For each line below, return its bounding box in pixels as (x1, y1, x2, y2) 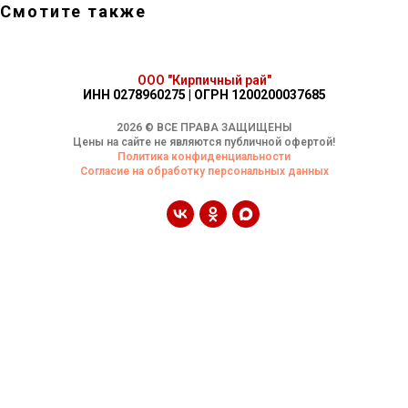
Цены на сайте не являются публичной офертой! (73, 135, 335, 148)
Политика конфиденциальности (117, 149, 291, 163)
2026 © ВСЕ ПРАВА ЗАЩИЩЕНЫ (117, 120, 291, 134)
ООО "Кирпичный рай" (137, 72, 271, 87)
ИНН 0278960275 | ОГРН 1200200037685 (82, 87, 326, 102)
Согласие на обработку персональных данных (79, 164, 329, 178)
